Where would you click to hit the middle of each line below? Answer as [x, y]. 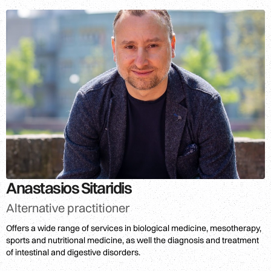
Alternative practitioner [68, 207]
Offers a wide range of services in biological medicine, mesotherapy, [134, 228]
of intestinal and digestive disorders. [73, 252]
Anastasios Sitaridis [69, 188]
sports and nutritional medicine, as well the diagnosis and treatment [132, 240]
